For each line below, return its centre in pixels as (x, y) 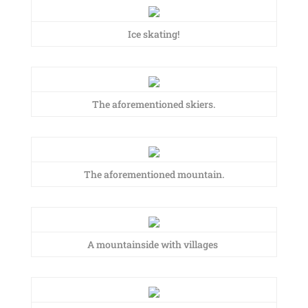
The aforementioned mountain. (154, 174)
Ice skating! (154, 34)
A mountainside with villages (154, 244)
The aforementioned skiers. (154, 104)
